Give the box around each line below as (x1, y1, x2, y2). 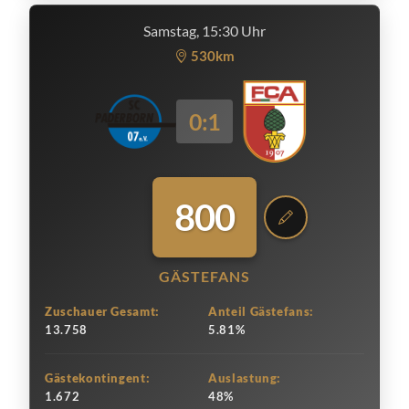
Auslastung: (208, 371, 282, 385)
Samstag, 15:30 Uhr (143, 22, 266, 39)
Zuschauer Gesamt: (45, 304, 161, 319)
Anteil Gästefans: (208, 304, 315, 319)
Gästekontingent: (45, 371, 151, 385)
